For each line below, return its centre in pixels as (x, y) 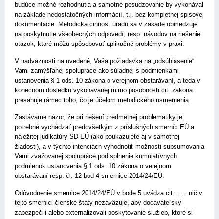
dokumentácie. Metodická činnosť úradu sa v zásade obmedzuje (106, 24)
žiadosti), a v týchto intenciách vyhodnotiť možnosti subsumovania (109, 146)
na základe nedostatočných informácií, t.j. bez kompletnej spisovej (109, 14)
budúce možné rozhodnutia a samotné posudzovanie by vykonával (109, 5)
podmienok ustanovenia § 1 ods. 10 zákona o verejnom (93, 166)
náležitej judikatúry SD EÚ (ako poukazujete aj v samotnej (97, 137)
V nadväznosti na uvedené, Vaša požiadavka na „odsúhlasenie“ (104, 61)
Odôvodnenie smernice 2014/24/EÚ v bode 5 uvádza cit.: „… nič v (109, 193)
